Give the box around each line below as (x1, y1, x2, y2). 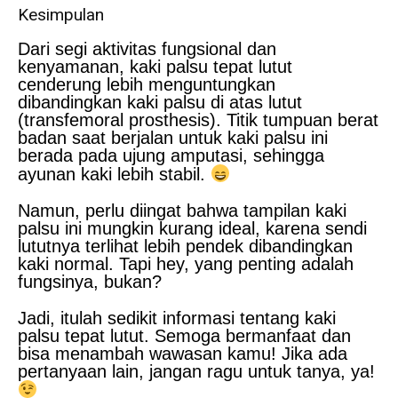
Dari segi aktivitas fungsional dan (18, 39, 276, 60)
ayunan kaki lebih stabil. (18, 164, 211, 185)
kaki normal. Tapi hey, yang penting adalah (18, 254, 354, 275)
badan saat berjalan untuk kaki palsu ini (18, 128, 328, 148)
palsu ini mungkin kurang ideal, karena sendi (18, 219, 367, 239)
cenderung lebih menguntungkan (18, 75, 275, 95)
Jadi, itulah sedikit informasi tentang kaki (18, 308, 336, 329)
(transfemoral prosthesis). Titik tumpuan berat (18, 110, 378, 131)
